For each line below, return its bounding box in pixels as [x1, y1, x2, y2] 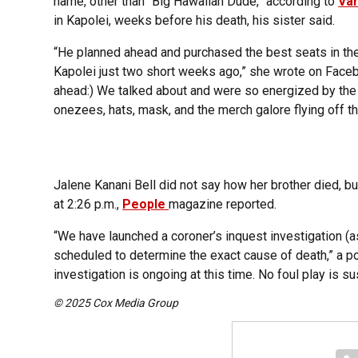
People [122, 197, 169, 213]
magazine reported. [169, 197, 277, 213]
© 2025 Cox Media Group [54, 296, 179, 310]
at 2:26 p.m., [54, 197, 123, 213]
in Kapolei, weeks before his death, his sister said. [54, 13, 336, 29]
